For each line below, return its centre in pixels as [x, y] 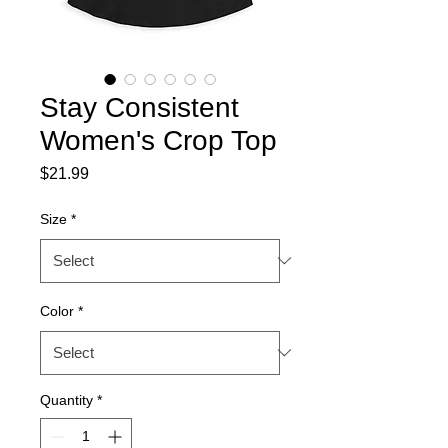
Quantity [66, 399]
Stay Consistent [139, 107]
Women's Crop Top [158, 140]
